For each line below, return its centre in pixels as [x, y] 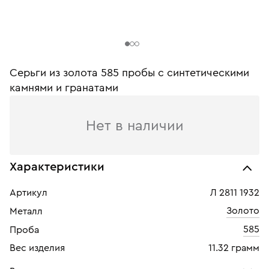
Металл [26, 211]
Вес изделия [37, 248]
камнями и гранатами [64, 88]
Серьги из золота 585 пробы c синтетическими [129, 73]
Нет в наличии [134, 126]
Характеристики [57, 167]
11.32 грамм [234, 248]
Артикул [29, 193]
